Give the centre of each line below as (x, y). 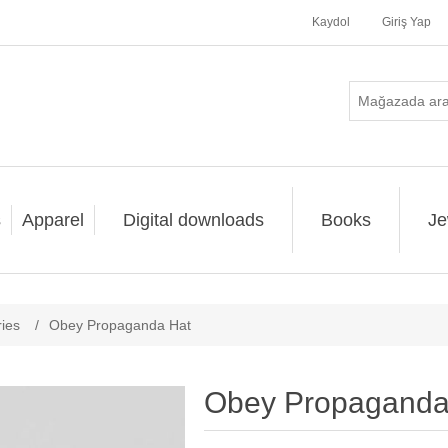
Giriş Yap (406, 22)
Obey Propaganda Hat (120, 325)
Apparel (52, 220)
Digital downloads (193, 220)
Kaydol (331, 22)
